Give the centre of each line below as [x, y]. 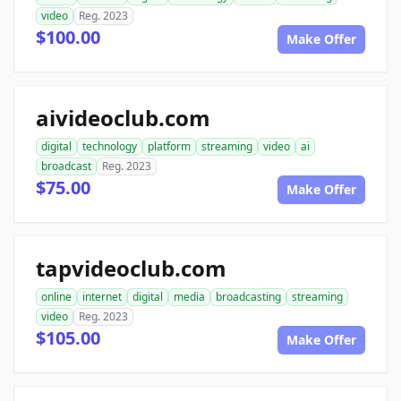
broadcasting [248, 297]
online [56, 297]
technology [110, 146]
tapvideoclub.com [131, 268]
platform [169, 146]
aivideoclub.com [123, 118]
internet [102, 297]
